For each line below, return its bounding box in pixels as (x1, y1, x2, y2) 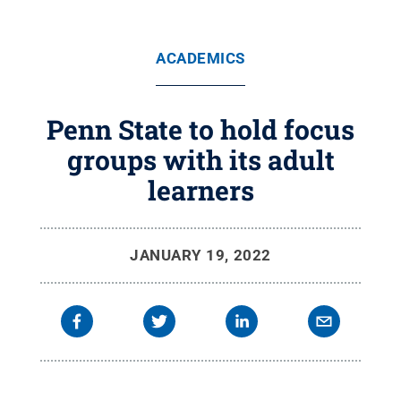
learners (147, 173, 254, 208)
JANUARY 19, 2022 (130, 246, 271, 264)
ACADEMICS (156, 49, 245, 67)
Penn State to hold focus (47, 112, 354, 147)
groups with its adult (66, 142, 335, 177)
